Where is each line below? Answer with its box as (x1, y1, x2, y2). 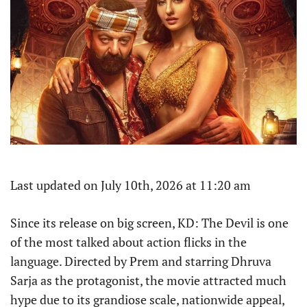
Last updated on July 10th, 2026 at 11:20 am (10, 177, 251, 194)
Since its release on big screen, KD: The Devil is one (10, 214, 288, 232)
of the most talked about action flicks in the (10, 234, 247, 251)
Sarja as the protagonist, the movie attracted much (10, 272, 286, 289)
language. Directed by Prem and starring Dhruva (10, 253, 271, 270)
